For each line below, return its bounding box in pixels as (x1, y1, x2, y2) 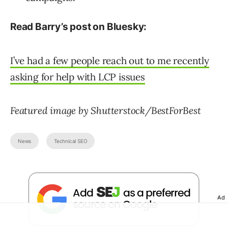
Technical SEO (54, 138, 88, 145)
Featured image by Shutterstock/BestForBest (10, 104, 201, 117)
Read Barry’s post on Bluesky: (10, 21, 147, 33)
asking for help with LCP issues (10, 71, 145, 83)
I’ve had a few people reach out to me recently (10, 54, 209, 67)
